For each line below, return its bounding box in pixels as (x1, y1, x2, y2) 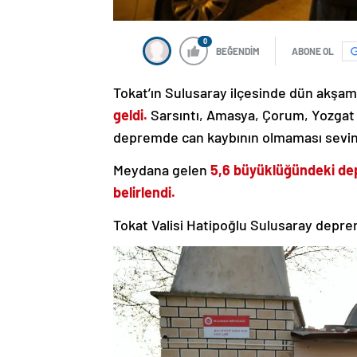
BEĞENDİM (216, 45, 260, 57)
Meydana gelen (113, 161, 210, 179)
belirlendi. (113, 183, 175, 202)
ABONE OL (292, 45, 334, 57)
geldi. (113, 106, 147, 124)
